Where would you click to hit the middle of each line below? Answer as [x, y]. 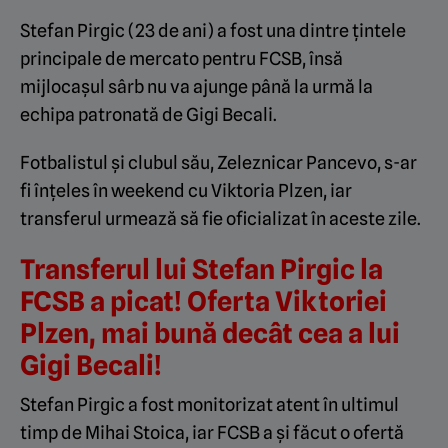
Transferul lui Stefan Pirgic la [201, 269]
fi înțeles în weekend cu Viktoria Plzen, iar [186, 190]
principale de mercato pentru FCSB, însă [181, 58]
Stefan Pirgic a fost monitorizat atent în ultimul [209, 404]
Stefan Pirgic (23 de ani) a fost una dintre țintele [213, 30]
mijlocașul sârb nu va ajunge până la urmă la [196, 86]
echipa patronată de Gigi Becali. [148, 114]
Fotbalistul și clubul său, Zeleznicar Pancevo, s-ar [218, 162]
